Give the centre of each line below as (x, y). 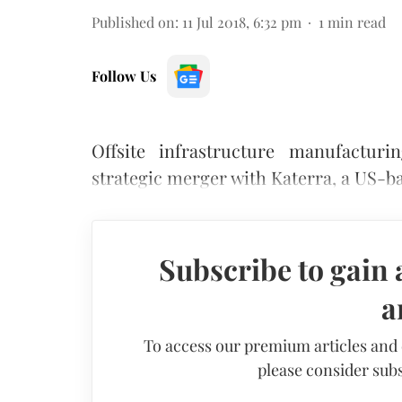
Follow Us (124, 75)
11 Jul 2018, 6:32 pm (242, 22)
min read (357, 22)
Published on (133, 22)
